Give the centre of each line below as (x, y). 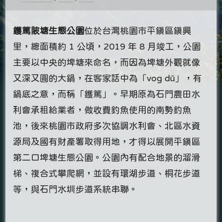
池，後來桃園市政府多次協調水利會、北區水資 (107, 126)
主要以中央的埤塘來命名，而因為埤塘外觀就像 (107, 62)
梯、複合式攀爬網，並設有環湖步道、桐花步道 (107, 173)
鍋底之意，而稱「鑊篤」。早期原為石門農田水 (107, 94)
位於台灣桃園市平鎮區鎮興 (138, 30)
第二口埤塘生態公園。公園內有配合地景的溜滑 (107, 157)
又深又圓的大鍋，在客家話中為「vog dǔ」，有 (108, 78)
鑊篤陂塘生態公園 (49, 30)
